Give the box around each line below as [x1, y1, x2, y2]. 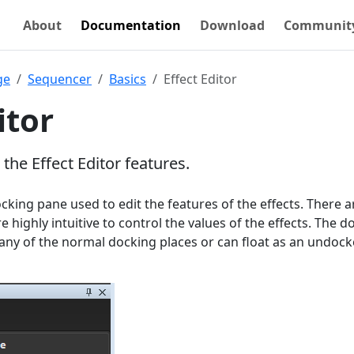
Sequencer [28, 70, 92, 88]
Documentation [81, 16, 181, 34]
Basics [109, 70, 146, 88]
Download [200, 16, 265, 34]
